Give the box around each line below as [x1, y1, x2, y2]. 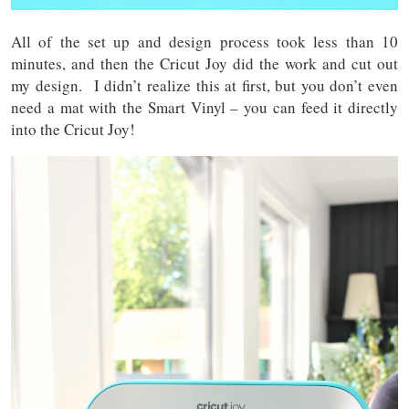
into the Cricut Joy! [11, 119, 135, 141]
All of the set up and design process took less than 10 [11, 31, 398, 53]
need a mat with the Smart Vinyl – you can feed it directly [11, 97, 398, 119]
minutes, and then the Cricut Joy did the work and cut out [11, 53, 398, 75]
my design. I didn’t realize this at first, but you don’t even [11, 75, 398, 97]
